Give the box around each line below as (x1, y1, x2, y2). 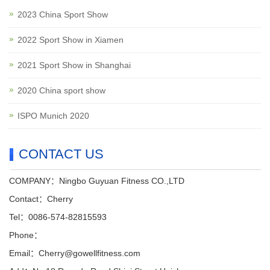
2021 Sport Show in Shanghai (17, 60, 131, 70)
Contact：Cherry (9, 193, 73, 204)
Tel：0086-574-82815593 (9, 212, 107, 222)
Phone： (9, 230, 42, 240)
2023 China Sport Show (17, 9, 108, 19)
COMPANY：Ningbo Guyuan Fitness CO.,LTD (9, 175, 184, 186)
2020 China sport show (17, 85, 105, 95)
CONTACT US (19, 146, 104, 162)
